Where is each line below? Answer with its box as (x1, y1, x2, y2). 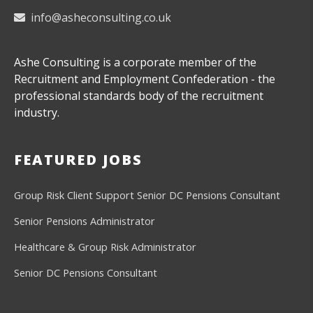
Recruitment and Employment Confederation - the (14, 71, 275, 87)
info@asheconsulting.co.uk (25, 10, 171, 26)
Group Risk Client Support (14, 188, 134, 203)
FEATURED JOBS (14, 150, 143, 170)
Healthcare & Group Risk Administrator (14, 240, 196, 254)
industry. (14, 105, 59, 121)
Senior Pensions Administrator (14, 214, 155, 228)
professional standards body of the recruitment (14, 88, 263, 104)
